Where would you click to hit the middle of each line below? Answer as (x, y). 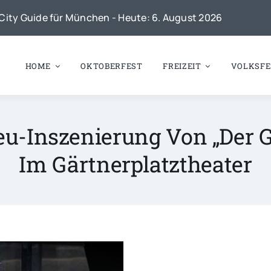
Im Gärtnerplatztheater (135, 164)
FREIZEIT (182, 66)
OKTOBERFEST (112, 66)
